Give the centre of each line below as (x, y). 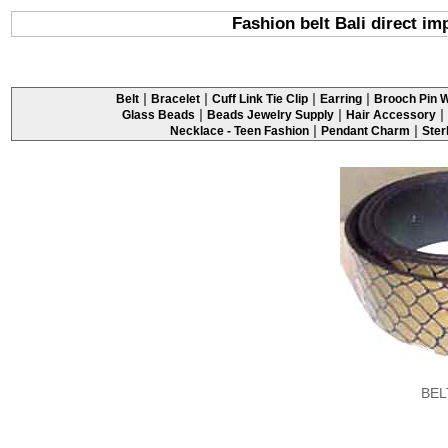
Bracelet (175, 98)
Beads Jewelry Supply (270, 114)
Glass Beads (158, 114)
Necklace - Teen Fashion (239, 130)
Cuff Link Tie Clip (260, 98)
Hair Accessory (391, 114)
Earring (341, 98)
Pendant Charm (365, 130)
